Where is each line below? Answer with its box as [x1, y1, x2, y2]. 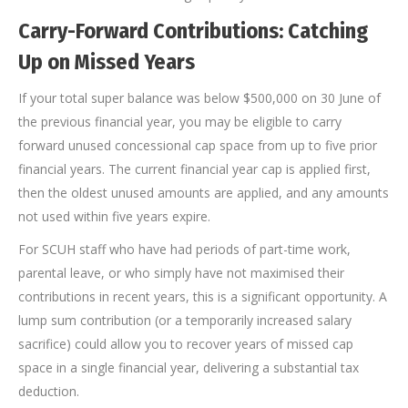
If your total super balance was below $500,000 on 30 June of [18, 89, 381, 107]
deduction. [18, 382, 79, 401]
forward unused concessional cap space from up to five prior [18, 137, 377, 155]
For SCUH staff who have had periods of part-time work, [18, 240, 351, 259]
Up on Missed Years [18, 49, 195, 76]
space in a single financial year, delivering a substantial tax [18, 359, 359, 377]
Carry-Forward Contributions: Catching [18, 18, 368, 45]
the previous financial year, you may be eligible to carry [18, 113, 342, 131]
